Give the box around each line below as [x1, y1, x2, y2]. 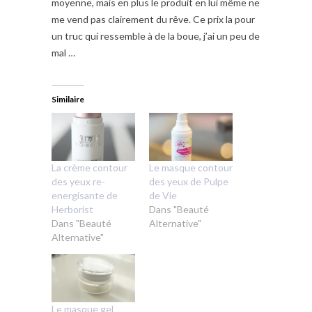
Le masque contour [149, 161, 233, 173]
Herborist [52, 203, 93, 215]
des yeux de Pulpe [149, 175, 228, 187]
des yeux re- [52, 175, 105, 187]
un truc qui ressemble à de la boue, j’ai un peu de [52, 30, 260, 42]
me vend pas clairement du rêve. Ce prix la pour [52, 13, 255, 26]
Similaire [52, 94, 84, 105]
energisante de [52, 189, 118, 201]
